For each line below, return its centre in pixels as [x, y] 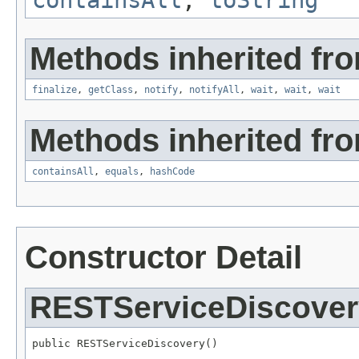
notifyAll [214, 89]
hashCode [172, 171]
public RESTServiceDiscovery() [125, 344]
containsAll [63, 171]
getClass [111, 89]
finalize [54, 89]
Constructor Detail [163, 257]
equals [122, 171]
